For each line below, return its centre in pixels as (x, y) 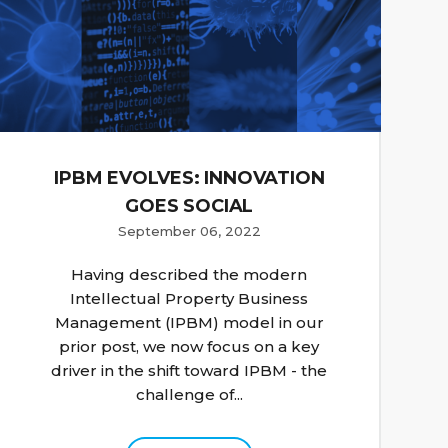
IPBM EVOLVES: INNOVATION (189, 178)
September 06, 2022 (189, 231)
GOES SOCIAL (189, 206)
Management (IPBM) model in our (189, 323)
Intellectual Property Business (189, 299)
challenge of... (189, 395)
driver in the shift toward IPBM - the (189, 371)
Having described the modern (189, 275)
